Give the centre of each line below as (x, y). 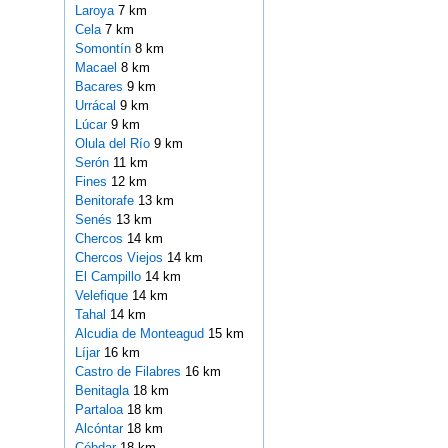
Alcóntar (100, 429)
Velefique (103, 296)
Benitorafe (106, 201)
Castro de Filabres (129, 372)
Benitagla (103, 391)
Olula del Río (114, 144)
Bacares (100, 87)
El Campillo (109, 277)
